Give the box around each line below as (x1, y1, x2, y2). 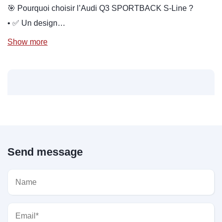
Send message (7, 146, 83, 158)
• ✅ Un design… (7, 19, 65, 27)
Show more (7, 38, 48, 46)
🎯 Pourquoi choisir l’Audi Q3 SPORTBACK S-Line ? (7, 4, 193, 12)
